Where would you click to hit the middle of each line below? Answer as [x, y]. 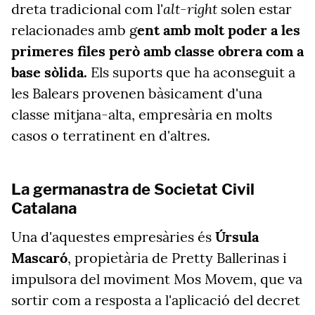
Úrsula [237, 237]
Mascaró [39, 258]
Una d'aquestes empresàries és [113, 237]
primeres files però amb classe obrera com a [157, 51]
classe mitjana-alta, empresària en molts [142, 114]
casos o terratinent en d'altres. [111, 135]
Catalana [44, 208]
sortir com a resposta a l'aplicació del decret [156, 300]
